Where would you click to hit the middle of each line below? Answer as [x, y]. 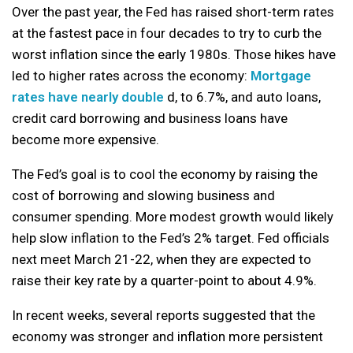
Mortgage [281, 75]
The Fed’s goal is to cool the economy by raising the [165, 174]
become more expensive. [85, 139]
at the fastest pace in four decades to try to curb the [167, 33]
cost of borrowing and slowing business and [143, 195]
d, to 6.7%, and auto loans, [242, 97]
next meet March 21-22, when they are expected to [162, 259]
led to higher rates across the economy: [131, 75]
